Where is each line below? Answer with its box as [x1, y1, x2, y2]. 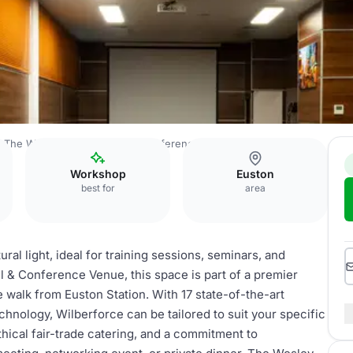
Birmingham [245, 137, 304, 150]
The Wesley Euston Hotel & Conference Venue [4, 137, 234, 150]
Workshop [69, 167, 126, 180]
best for [80, 182, 115, 194]
